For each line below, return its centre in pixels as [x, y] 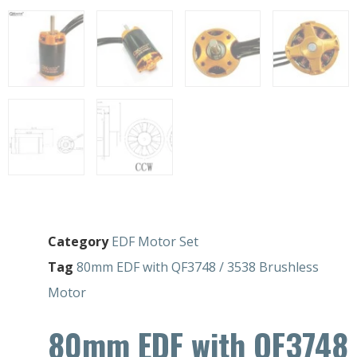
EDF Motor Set [155, 241]
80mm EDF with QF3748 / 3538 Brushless [198, 267]
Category [78, 241]
